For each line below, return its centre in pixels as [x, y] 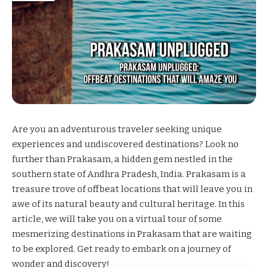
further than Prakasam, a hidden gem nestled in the [122, 159]
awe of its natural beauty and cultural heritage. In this [128, 204]
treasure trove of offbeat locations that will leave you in [132, 189]
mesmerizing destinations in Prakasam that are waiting [132, 234]
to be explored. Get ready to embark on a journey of [121, 249]
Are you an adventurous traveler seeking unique [117, 130]
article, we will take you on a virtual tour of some [117, 219]
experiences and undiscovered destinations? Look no [125, 144]
